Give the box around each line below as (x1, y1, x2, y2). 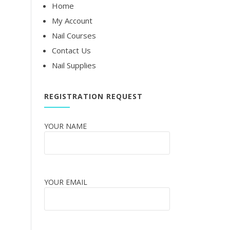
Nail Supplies (52, 60, 96, 71)
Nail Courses (52, 30, 96, 41)
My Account (52, 15, 92, 26)
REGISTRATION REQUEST (44, 91, 143, 102)
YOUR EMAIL (44, 177, 87, 187)
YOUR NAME (44, 121, 87, 131)
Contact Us (52, 45, 91, 56)
